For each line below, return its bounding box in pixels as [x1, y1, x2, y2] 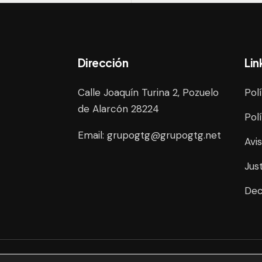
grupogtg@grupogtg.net [106, 129, 221, 142]
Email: [77, 129, 107, 142]
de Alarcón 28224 [77, 102, 159, 116]
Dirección [77, 56, 129, 70]
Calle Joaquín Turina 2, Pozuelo [77, 86, 219, 99]
